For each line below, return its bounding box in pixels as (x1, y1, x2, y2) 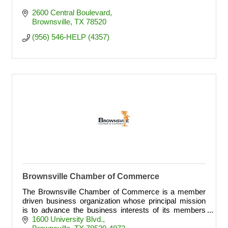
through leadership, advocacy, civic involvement (22, 215, 181, 223)
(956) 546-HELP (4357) (32, 33, 109, 41)
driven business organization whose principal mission (22, 196, 206, 205)
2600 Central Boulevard (32, 8, 110, 17)
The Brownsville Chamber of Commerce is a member (22, 187, 206, 196)
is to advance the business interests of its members (22, 206, 206, 214)
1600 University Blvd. (32, 215, 103, 223)
